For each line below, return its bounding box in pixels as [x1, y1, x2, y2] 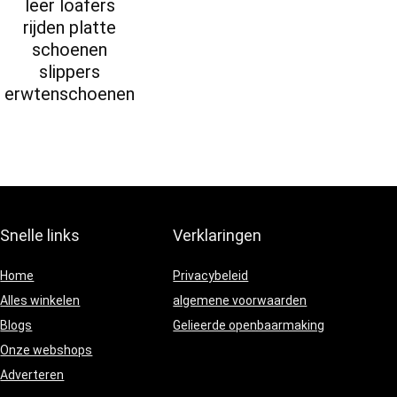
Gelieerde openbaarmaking [173, 318, 325, 333]
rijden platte [23, 17, 117, 39]
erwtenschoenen [4, 83, 136, 105]
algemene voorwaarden [173, 293, 307, 308]
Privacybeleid [173, 269, 249, 284]
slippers [39, 61, 101, 83]
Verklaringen [173, 226, 262, 245]
